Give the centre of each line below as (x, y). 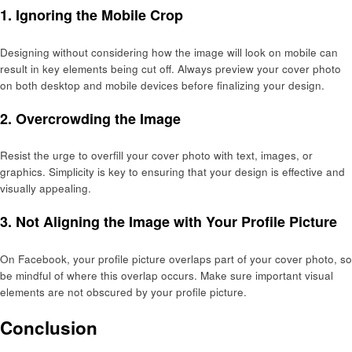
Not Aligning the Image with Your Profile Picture (176, 222)
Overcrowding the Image (98, 118)
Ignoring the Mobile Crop (99, 15)
